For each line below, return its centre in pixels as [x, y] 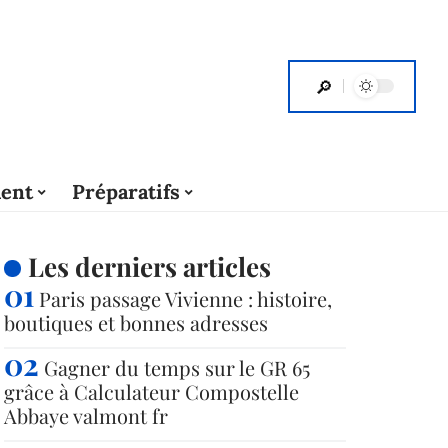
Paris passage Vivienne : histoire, [185, 298]
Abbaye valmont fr [86, 415]
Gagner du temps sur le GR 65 [177, 367]
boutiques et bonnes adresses [136, 322]
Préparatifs [125, 191]
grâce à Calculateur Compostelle [151, 391]
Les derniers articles [149, 266]
